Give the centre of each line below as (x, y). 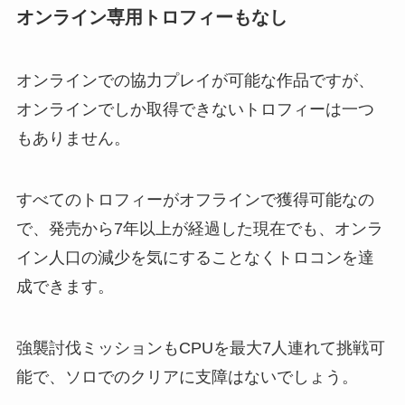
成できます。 (65, 286)
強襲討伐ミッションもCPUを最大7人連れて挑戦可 (200, 348)
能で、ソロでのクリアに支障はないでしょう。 (187, 377)
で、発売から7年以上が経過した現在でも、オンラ (199, 228)
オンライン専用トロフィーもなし (151, 18)
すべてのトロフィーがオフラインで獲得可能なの (195, 199)
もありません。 (73, 138)
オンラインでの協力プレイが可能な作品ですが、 (195, 80)
